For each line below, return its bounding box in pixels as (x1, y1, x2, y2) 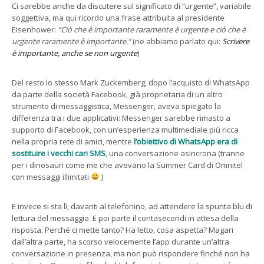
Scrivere (222, 35, 249, 47)
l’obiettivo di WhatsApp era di (134, 136, 237, 147)
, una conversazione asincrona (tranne (105, 147, 245, 159)
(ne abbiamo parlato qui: (131, 35, 222, 47)
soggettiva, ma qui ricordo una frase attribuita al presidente (12, 12, 225, 23)
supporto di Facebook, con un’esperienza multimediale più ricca (12, 124, 239, 135)
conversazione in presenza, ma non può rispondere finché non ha (12, 247, 250, 259)
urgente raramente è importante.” (12, 35, 131, 47)
